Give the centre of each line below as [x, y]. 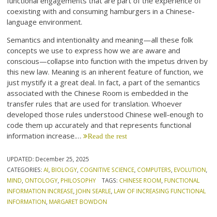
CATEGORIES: [25, 169]
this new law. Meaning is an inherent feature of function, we [105, 71]
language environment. [45, 22]
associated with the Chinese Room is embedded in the [98, 93]
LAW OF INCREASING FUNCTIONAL [160, 191]
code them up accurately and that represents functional [99, 125]
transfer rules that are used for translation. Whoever [95, 103]
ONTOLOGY [41, 180]
